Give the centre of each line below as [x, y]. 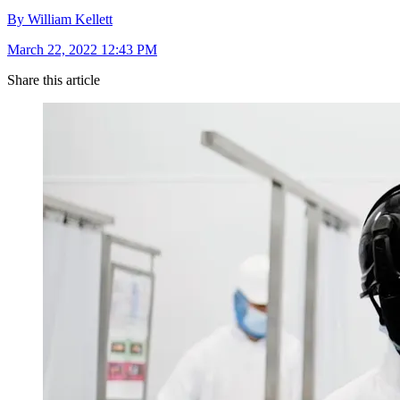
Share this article [54, 80]
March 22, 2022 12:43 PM [82, 50]
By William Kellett [60, 20]
